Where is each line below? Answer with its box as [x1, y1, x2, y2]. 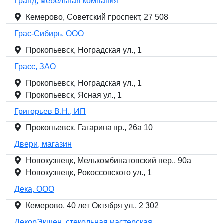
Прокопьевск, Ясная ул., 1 [26, 91, 122, 99]
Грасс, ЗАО [14, 62, 56, 71]
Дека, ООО [14, 185, 54, 193]
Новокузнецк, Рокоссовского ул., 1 [26, 168, 152, 177]
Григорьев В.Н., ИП [14, 107, 86, 115]
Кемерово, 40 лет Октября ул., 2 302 [26, 201, 159, 210]
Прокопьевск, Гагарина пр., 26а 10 [26, 123, 153, 132]
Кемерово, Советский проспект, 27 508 [26, 13, 168, 21]
